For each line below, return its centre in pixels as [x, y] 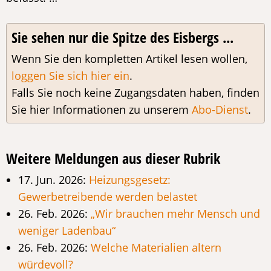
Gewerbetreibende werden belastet [108, 196]
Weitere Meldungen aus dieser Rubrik [113, 158]
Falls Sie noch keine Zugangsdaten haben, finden [135, 92]
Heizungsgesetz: [130, 179]
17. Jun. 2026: [54, 179]
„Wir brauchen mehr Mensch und [175, 213]
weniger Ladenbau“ [67, 230]
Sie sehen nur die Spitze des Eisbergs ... [122, 37]
